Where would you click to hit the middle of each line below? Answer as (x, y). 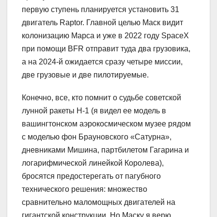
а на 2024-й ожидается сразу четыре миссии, (102, 62)
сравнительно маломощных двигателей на (99, 202)
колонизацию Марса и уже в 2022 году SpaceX (105, 35)
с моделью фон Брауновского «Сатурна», (97, 137)
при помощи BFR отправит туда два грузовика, (106, 48)
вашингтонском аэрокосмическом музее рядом (106, 124)
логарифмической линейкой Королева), (93, 163)
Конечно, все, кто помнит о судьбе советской (101, 97)
